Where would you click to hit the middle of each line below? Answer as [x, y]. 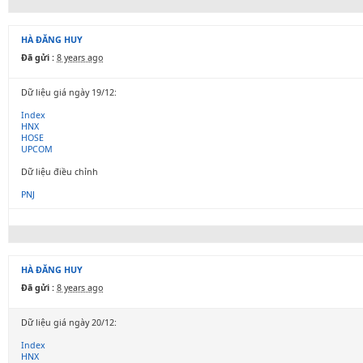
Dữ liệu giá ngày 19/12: [69, 92]
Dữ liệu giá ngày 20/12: [69, 322]
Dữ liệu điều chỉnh [60, 172]
